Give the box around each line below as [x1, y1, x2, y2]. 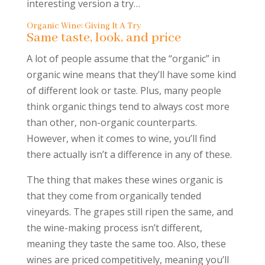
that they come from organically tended [26, 189, 201, 202]
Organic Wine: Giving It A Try [26, 21, 141, 31]
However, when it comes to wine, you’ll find [26, 132, 216, 145]
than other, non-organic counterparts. [26, 116, 197, 129]
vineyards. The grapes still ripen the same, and [26, 205, 233, 218]
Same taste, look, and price [26, 30, 181, 46]
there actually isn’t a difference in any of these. [26, 148, 232, 161]
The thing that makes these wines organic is [26, 173, 223, 186]
